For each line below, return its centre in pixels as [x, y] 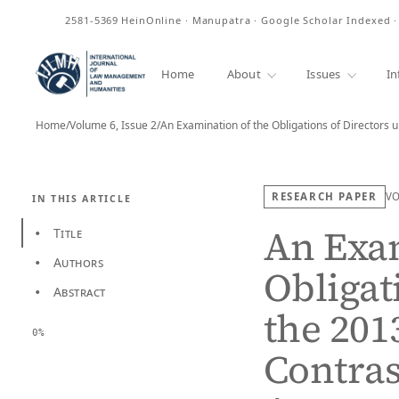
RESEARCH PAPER [325, 196]
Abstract [80, 292]
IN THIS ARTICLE [82, 199]
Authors [78, 262]
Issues [324, 73]
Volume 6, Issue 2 [113, 125]
